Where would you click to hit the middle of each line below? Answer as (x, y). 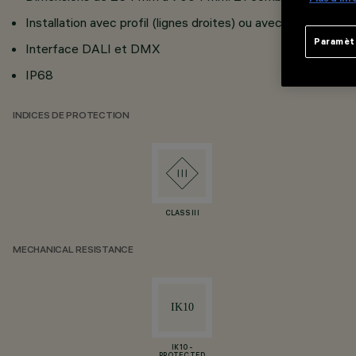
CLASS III (182, 214)
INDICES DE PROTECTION (71, 116)
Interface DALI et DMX (93, 48)
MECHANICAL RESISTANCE (73, 251)
